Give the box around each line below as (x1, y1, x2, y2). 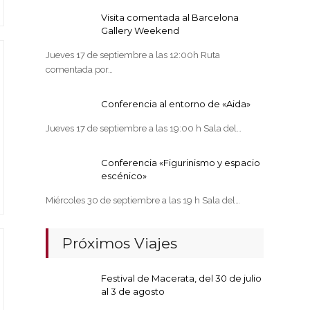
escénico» (101, 170, 147, 181)
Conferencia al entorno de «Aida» (101, 98, 251, 109)
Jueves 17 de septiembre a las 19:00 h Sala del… (46, 123, 242, 134)
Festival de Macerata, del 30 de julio (101, 273, 262, 284)
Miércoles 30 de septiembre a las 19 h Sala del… (46, 195, 241, 206)
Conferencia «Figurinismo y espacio (101, 157, 261, 168)
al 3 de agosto (101, 286, 165, 297)
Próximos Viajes (62, 235, 178, 252)
